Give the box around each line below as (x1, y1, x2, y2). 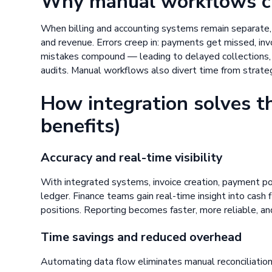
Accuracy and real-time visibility (41, 149, 223, 166)
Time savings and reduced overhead (41, 229, 242, 246)
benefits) (41, 113, 121, 140)
